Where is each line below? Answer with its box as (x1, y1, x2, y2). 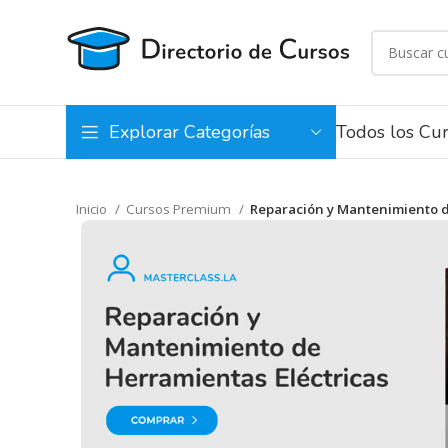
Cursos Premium (126, 200, 234, 218)
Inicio (76, 200, 110, 218)
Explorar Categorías (109, 120, 270, 144)
